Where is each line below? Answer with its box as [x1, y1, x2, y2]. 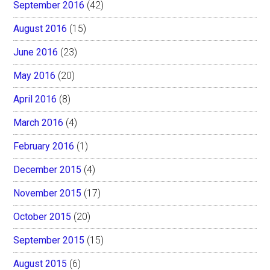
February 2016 [13, 140, 75, 152]
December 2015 [13, 163, 82, 175]
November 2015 [13, 187, 82, 199]
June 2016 [13, 46, 58, 58]
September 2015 [13, 234, 85, 246]
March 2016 [13, 116, 64, 128]
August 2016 [13, 22, 67, 34]
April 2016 [13, 93, 57, 105]
